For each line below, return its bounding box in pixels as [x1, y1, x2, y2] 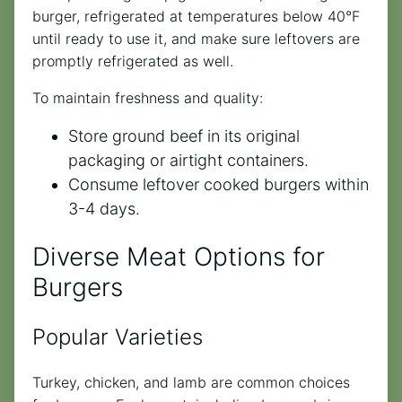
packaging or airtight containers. [68, 150, 309, 170]
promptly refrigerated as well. [32, 51, 233, 70]
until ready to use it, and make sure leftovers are [32, 29, 360, 48]
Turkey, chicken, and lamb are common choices [32, 372, 350, 391]
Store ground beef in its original [68, 126, 300, 145]
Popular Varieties [32, 323, 203, 350]
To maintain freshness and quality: [32, 88, 263, 107]
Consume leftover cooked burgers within [68, 174, 369, 194]
